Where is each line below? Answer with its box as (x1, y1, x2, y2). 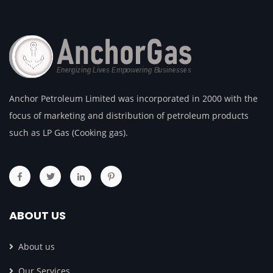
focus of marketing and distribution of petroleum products (9, 109, 249, 121)
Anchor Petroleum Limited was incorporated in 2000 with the (9, 92, 258, 104)
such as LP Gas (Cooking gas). (9, 126, 128, 138)
